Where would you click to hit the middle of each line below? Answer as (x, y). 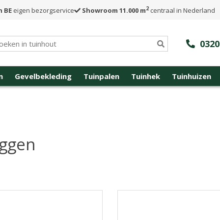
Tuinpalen (101, 76)
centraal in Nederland (182, 10)
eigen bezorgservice (43, 10)
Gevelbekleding (43, 76)
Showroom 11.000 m (114, 10)
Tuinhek (146, 76)
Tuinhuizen (192, 76)
